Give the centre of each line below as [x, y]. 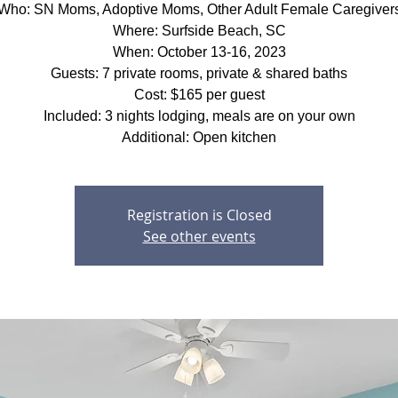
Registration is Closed [199, 215]
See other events [199, 236]
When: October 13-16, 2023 [199, 52]
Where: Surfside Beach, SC [199, 31]
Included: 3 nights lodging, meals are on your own [199, 116]
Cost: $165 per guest [199, 95]
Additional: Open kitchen [199, 137]
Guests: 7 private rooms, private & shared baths [199, 73]
